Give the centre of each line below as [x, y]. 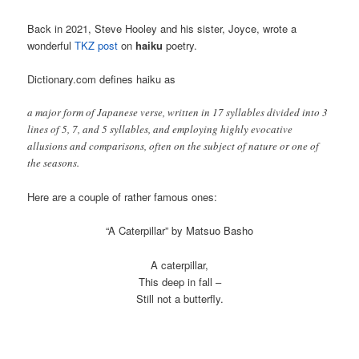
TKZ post [97, 45]
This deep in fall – [179, 281]
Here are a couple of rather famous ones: [123, 197]
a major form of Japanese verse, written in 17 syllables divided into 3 [178, 113]
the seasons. [54, 163]
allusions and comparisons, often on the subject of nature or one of [173, 146]
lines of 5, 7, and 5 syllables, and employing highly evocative [160, 129]
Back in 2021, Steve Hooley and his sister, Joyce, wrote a [162, 28]
